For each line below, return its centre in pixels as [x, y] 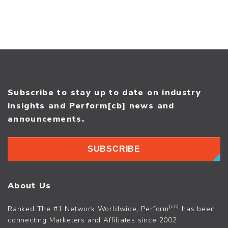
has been [197, 209]
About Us [30, 185]
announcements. [46, 119]
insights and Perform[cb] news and [91, 105]
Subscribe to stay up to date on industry [105, 92]
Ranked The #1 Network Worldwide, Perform [88, 209]
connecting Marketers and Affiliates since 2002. [93, 220]
